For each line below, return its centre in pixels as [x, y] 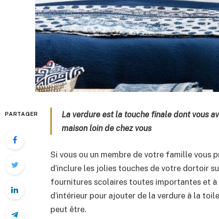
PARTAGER [22, 114]
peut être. [68, 209]
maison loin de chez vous [107, 128]
